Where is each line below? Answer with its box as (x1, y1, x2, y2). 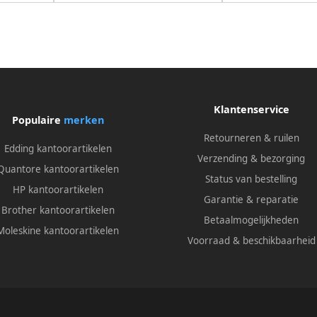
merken (63, 113, 104, 127)
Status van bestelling (205, 173, 298, 186)
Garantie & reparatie (204, 193, 299, 207)
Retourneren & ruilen (203, 132, 299, 145)
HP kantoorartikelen (12, 183, 103, 196)
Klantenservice (213, 103, 289, 117)
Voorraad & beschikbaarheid (187, 234, 316, 248)
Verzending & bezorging (197, 152, 306, 166)
